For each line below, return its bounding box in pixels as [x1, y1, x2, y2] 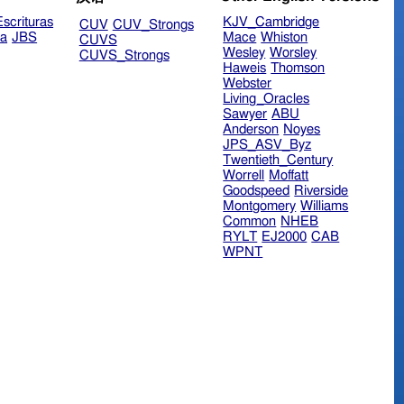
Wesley [223, 46, 266, 60]
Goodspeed [223, 184, 290, 198]
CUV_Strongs [112, 18, 194, 32]
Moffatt [269, 169, 309, 183]
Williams [300, 199, 349, 214]
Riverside [294, 184, 349, 198]
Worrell [223, 169, 265, 183]
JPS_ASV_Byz [223, 138, 312, 152]
